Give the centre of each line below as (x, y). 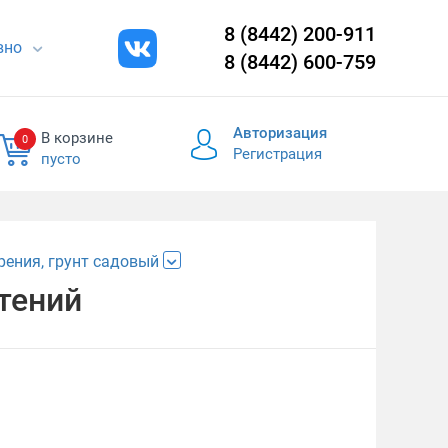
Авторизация (280, 133)
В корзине (76, 138)
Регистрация (277, 154)
